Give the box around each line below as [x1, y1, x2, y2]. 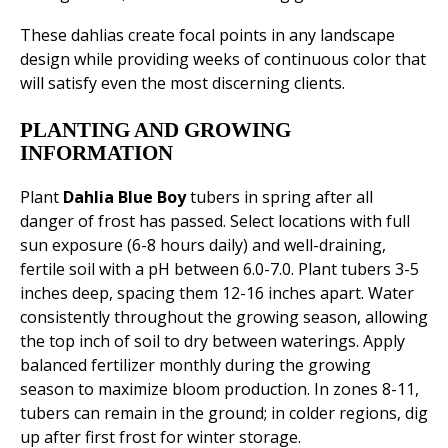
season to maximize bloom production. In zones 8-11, [20, 378, 419, 401]
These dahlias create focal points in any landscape [20, 24, 395, 47]
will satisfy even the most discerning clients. [20, 72, 345, 95]
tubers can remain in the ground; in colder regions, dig [20, 402, 428, 425]
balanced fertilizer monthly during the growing [20, 354, 371, 377]
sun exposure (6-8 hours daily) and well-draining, [20, 234, 386, 257]
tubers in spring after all [186, 186, 373, 209]
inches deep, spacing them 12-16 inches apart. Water [20, 282, 414, 305]
